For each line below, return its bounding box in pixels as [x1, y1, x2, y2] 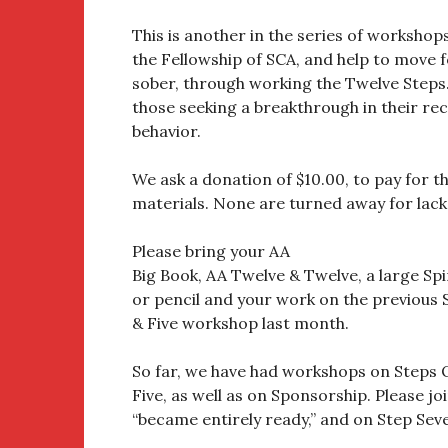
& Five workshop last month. [132, 313, 349, 333]
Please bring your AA [132, 241, 290, 261]
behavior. [132, 121, 201, 141]
